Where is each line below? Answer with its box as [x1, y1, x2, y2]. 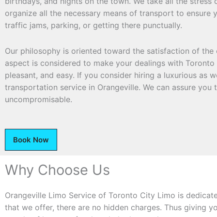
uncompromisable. [5, 94, 72, 105]
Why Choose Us [5, 161, 110, 179]
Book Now [13, 135, 49, 145]
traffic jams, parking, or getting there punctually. [5, 20, 182, 31]
